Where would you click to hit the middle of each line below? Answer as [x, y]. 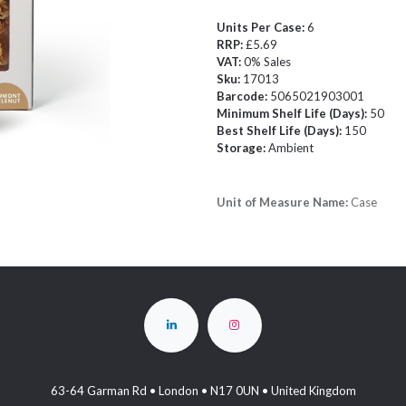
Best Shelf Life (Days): [280, 130]
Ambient [291, 148]
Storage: [242, 148]
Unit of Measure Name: [284, 202]
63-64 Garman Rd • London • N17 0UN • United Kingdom [203, 391]
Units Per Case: [262, 27]
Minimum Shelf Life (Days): [293, 113]
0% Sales [267, 62]
